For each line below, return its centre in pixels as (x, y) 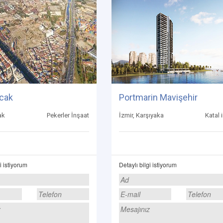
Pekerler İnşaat (68, 115)
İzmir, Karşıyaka (141, 115)
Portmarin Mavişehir (158, 97)
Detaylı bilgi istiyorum (148, 165)
